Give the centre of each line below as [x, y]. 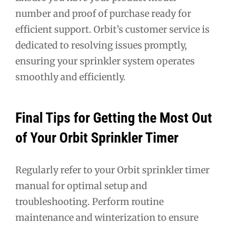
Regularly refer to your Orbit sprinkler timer [112, 170]
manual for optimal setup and [81, 186]
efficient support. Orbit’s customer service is [112, 30]
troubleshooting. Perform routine [89, 202]
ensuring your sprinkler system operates [105, 61]
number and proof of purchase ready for [103, 14]
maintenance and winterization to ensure [107, 218]
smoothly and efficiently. [71, 77]
